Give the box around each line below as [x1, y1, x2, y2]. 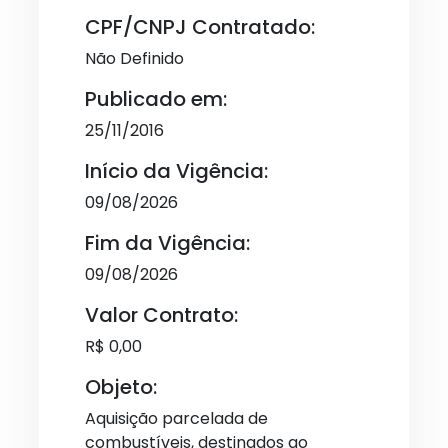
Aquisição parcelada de [85, 407, 268, 430]
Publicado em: [85, 85, 227, 113]
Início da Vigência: [85, 157, 268, 185]
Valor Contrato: [85, 301, 238, 329]
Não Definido [85, 47, 184, 70]
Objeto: [85, 373, 157, 401]
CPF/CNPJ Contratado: [85, 13, 315, 41]
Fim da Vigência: [85, 229, 250, 257]
